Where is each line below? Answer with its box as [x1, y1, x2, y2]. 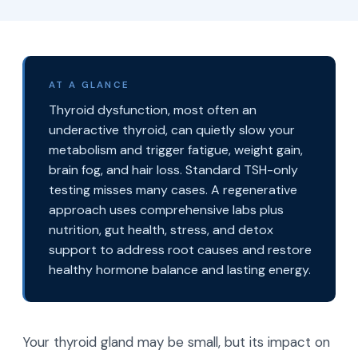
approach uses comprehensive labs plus [49, 201, 284, 218]
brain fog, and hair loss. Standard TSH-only [49, 161, 298, 178]
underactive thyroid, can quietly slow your [49, 121, 295, 138]
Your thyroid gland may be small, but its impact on [22, 333, 330, 351]
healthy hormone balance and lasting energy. [49, 261, 311, 278]
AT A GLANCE [49, 79, 130, 91]
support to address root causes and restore [49, 241, 312, 258]
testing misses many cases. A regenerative [49, 181, 297, 198]
